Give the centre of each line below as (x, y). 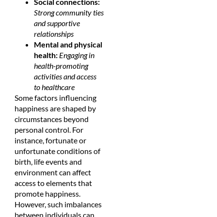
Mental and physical (68, 44)
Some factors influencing (55, 97)
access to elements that (53, 183)
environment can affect (53, 172)
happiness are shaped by (55, 108)
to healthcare (54, 87)
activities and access (65, 76)
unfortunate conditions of (57, 151)
